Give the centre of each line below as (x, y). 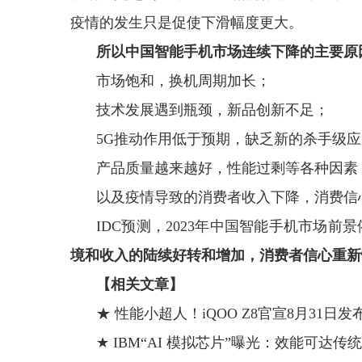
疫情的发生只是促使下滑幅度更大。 (187, 23)
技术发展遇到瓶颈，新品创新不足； (213, 110)
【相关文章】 (140, 284)
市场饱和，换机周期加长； (183, 81)
